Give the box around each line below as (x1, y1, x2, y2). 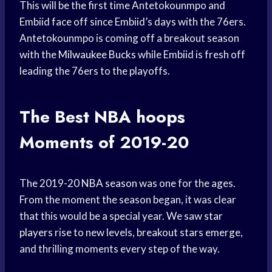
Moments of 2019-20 (19, 130, 189, 155)
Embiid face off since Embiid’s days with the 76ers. (19, 15, 246, 29)
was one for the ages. (137, 177, 236, 190)
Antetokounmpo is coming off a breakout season (19, 32, 239, 45)
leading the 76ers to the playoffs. (19, 64, 170, 78)
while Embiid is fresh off (136, 48, 245, 61)
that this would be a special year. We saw (19, 209, 204, 223)
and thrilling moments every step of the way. (19, 242, 220, 256)
